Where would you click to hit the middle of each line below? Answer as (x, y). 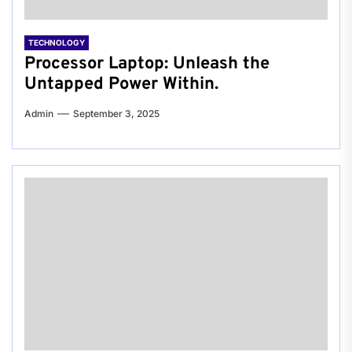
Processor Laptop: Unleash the (147, 64)
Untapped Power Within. (121, 85)
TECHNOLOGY (57, 43)
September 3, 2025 (116, 114)
